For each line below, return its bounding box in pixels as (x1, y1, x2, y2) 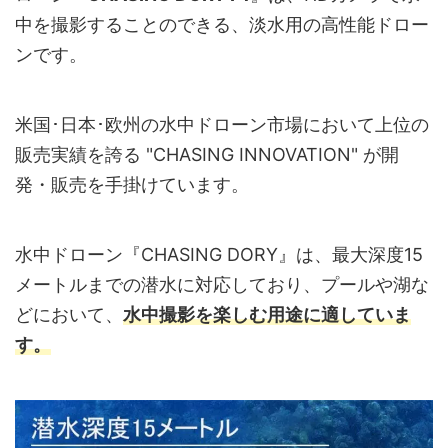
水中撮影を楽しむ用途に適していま (123, 303, 411, 325)
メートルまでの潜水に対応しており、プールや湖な (15, 273, 429, 295)
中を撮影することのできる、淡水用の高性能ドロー (15, 13, 429, 35)
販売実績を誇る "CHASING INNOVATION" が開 (15, 143, 399, 165)
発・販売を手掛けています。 (15, 173, 249, 195)
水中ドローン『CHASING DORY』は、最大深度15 (15, 243, 423, 265)
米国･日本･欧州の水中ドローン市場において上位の (15, 113, 429, 135)
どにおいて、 (15, 303, 123, 325)
